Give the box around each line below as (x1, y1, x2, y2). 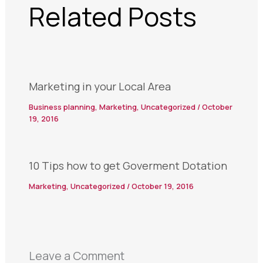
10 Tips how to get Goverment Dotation (28, 158, 227, 173)
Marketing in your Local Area (28, 79, 171, 93)
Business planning (28, 101, 95, 112)
